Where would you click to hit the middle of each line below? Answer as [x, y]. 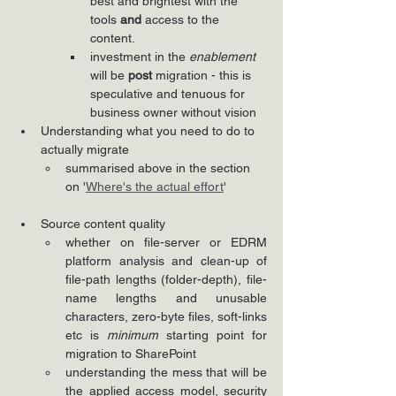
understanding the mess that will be [166, 372]
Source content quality [103, 224]
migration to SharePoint [131, 354]
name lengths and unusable [166, 298]
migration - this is [203, 75]
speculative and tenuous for [169, 94]
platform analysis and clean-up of [166, 261]
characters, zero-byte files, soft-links [166, 316]
